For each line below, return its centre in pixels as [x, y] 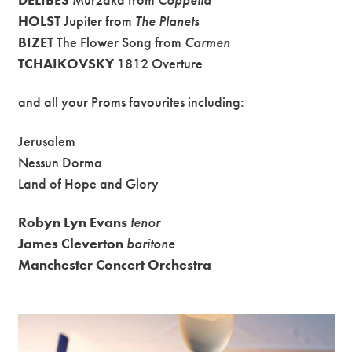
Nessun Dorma [60, 162]
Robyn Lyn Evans [73, 222]
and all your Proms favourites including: [132, 102]
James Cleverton [71, 244]
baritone [151, 244]
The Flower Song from [118, 42]
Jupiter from [98, 20]
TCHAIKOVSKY [66, 63]
